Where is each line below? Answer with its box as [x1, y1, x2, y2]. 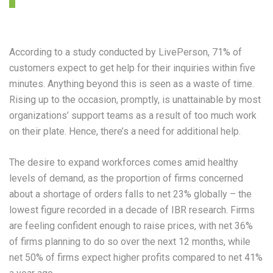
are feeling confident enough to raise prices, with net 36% [9, 219, 253, 232]
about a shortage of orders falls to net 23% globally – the [9, 188, 252, 200]
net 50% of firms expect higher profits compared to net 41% [9, 251, 263, 263]
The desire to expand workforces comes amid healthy [9, 156, 238, 168]
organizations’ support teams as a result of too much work [9, 109, 257, 121]
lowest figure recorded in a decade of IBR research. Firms [9, 204, 255, 216]
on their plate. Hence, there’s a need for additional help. [9, 125, 241, 137]
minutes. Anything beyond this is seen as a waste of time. [9, 77, 254, 90]
